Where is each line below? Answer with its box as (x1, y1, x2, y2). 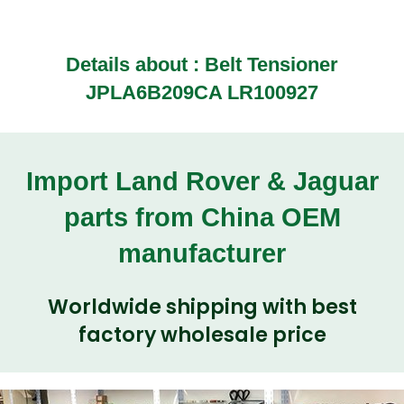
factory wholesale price (78, 321, 326, 350)
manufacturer (118, 238, 286, 268)
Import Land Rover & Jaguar (25, 166, 379, 196)
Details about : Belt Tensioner (66, 53, 338, 77)
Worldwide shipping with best (47, 293, 357, 322)
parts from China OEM (63, 202, 341, 232)
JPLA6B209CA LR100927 (86, 81, 318, 105)
